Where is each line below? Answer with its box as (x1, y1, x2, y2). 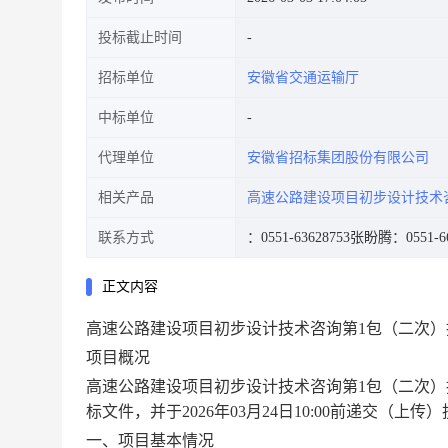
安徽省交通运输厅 (247, 70, 359, 85)
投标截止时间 (98, 30, 182, 45)
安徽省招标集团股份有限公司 (247, 150, 429, 165)
